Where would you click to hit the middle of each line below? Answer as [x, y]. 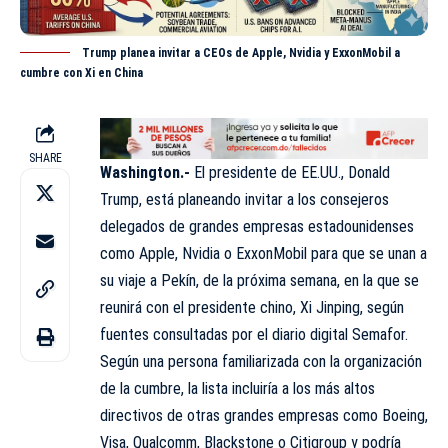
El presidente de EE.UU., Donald [290, 172]
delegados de [144, 226]
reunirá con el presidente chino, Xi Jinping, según [252, 307]
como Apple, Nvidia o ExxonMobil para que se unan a [263, 253]
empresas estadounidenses [326, 226]
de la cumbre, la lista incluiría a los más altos [237, 388]
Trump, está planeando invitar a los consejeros [244, 199]
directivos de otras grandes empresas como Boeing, [264, 415]
